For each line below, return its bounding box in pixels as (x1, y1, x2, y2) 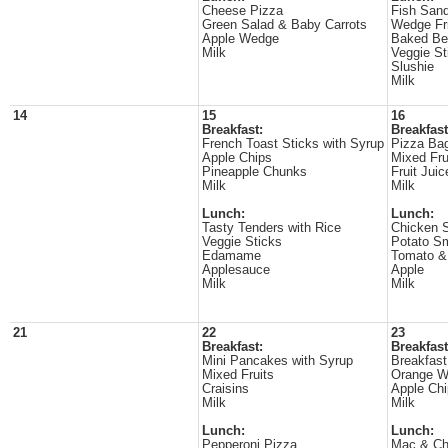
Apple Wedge (202, 32, 279, 46)
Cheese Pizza (202, 4, 283, 18)
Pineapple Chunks (202, 165, 307, 179)
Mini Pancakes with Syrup (202, 354, 353, 368)
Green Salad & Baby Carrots (202, 18, 367, 32)
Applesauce (202, 263, 270, 277)
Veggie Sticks (202, 235, 282, 249)
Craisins (202, 382, 249, 396)
